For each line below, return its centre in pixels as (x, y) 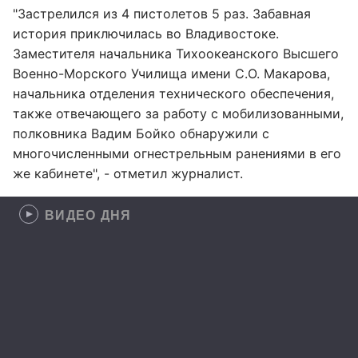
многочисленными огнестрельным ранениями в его (177, 153)
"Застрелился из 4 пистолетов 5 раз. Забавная (162, 14)
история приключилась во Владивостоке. (146, 34)
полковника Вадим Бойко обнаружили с (141, 133)
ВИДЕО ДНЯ (88, 215)
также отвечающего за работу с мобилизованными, (178, 113)
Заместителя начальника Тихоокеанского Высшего (176, 54)
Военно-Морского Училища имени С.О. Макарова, (171, 74)
